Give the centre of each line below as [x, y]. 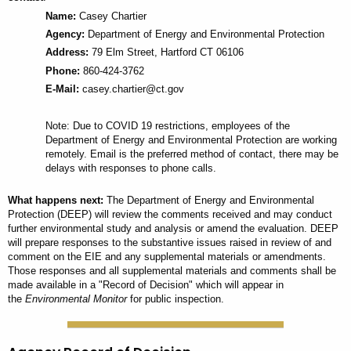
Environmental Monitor [76, 299]
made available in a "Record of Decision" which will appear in [146, 285]
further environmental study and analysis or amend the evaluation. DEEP [173, 229]
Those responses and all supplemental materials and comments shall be [172, 271]
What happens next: [57, 201]
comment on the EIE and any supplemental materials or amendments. [167, 257]
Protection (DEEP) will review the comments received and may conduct [170, 215]
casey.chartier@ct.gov [132, 89]
